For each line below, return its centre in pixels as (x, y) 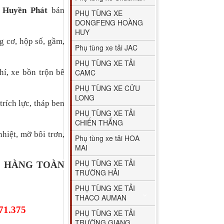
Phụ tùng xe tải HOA (107, 138)
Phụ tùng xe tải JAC (106, 47)
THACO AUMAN (101, 197)
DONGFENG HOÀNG (109, 22)
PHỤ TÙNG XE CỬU (108, 88)
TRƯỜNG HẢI (97, 172)
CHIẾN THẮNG (99, 122)
